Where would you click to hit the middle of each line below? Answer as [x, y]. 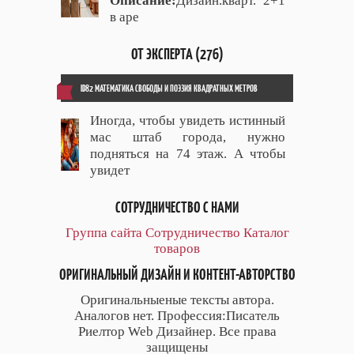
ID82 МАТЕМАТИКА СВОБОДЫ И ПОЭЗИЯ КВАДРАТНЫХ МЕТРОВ [169, 88]
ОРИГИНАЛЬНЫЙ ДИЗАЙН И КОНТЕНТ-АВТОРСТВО [177, 275]
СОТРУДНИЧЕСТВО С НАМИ [177, 208]
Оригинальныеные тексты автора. [177, 300]
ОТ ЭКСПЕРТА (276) [177, 55]
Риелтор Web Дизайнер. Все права [177, 332]
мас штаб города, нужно [188, 137]
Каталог [266, 233]
